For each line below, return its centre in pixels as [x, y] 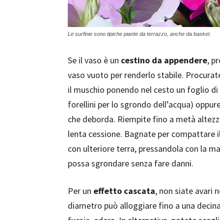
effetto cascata [124, 191]
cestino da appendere [164, 60]
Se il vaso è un [94, 60]
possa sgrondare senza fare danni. [131, 163]
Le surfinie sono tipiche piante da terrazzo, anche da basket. [139, 34]
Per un [81, 191]
